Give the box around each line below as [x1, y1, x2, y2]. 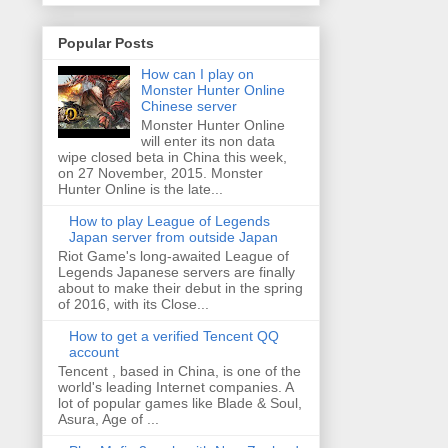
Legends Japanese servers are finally [58, 263, 295, 280]
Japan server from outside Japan [68, 229, 278, 246]
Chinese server [140, 98, 237, 115]
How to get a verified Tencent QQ [68, 327, 279, 344]
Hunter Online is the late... [58, 181, 223, 198]
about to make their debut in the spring [58, 279, 303, 296]
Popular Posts [58, 35, 154, 52]
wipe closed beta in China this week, [58, 149, 287, 166]
